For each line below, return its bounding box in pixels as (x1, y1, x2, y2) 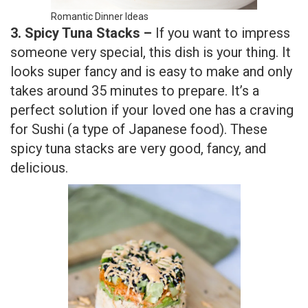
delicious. (10, 159, 68, 177)
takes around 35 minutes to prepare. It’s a (10, 82, 259, 100)
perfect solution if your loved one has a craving (10, 102, 294, 119)
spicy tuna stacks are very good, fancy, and (10, 140, 266, 157)
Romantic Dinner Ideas (51, 11, 148, 23)
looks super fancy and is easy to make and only (10, 63, 292, 80)
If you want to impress (155, 25, 290, 42)
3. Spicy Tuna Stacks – (10, 25, 155, 42)
